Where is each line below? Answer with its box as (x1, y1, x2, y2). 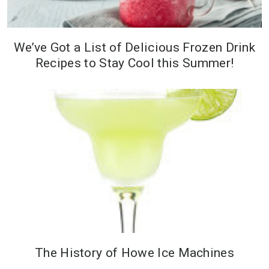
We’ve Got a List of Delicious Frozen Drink (13, 40, 256, 55)
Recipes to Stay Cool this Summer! (35, 55, 234, 70)
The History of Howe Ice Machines (34, 245, 235, 260)
